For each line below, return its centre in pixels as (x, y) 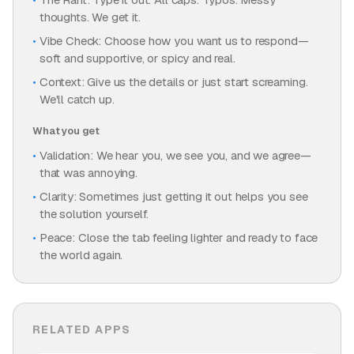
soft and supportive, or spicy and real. (137, 58)
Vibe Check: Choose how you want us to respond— (174, 41)
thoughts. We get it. (90, 17)
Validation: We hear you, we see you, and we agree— (175, 155)
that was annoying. (88, 173)
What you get (66, 131)
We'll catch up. (77, 99)
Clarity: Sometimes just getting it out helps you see (173, 196)
